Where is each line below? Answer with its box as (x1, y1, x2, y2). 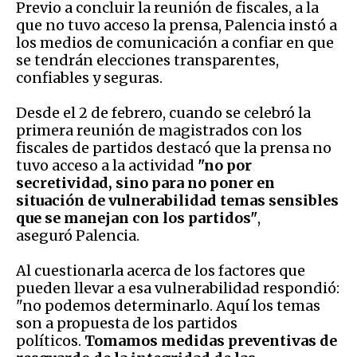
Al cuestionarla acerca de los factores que (16, 261, 305, 280)
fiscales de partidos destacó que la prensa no (16, 138, 331, 157)
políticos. (16, 331, 84, 350)
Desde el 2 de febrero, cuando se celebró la (16, 103, 311, 122)
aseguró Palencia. (16, 226, 143, 245)
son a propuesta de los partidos (16, 313, 237, 332)
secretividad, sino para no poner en (16, 173, 275, 192)
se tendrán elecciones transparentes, (16, 50, 279, 69)
